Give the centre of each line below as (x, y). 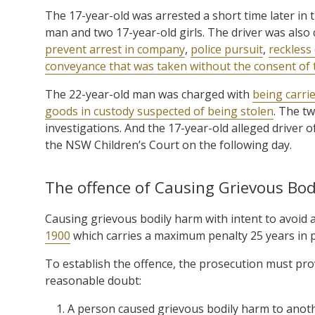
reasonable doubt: (93, 280)
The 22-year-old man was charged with (149, 94)
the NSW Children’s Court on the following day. (168, 144)
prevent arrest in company (115, 49)
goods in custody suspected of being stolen (159, 111)
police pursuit (227, 49)
